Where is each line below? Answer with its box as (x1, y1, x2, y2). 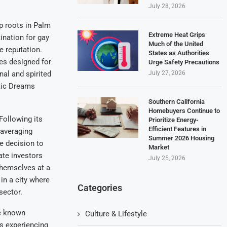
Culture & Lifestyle (85, 209, 147, 218)
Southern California (148, 97, 205, 105)
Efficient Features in (148, 125, 207, 133)
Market (148, 143, 170, 151)
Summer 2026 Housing (148, 134, 215, 142)
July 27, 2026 (148, 69, 186, 77)
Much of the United (148, 40, 204, 48)
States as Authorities (148, 49, 210, 57)
